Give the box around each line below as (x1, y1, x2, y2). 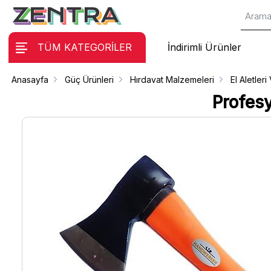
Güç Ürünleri (65, 74, 114, 85)
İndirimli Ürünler (167, 41, 241, 54)
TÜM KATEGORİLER (37, 41, 132, 54)
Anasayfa (11, 74, 49, 85)
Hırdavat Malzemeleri (130, 74, 215, 85)
